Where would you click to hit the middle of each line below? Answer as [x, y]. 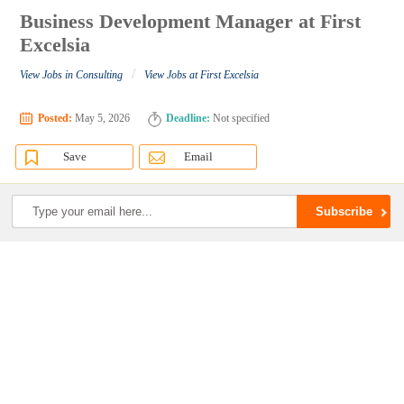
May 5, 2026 [101, 119]
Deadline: [188, 119]
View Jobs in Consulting [72, 75]
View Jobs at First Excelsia [202, 75]
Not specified [240, 119]
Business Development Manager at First [191, 22]
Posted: [55, 119]
